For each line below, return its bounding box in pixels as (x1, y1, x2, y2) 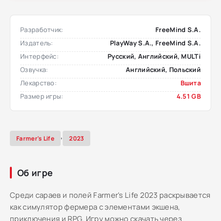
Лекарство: (20, 78, 57, 87)
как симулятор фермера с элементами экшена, (10, 202, 181, 212)
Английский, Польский (126, 65, 201, 74)
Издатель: (20, 38, 53, 47)
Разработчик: (20, 25, 64, 34)
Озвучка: (20, 65, 48, 74)
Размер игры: (20, 92, 64, 101)
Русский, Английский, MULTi (108, 52, 201, 61)
